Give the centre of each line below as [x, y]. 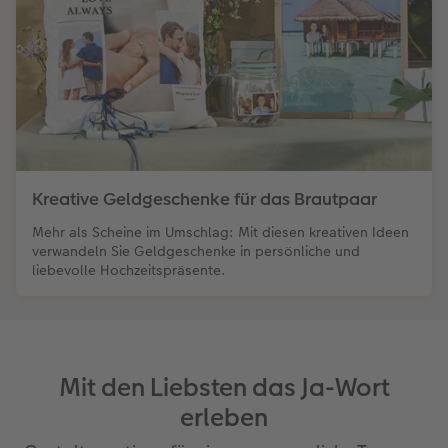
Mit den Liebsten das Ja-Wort [224, 388]
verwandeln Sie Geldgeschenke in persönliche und [196, 251]
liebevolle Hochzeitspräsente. [129, 270]
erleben [224, 418]
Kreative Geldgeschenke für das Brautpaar [204, 199]
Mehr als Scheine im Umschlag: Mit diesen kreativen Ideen [220, 232]
